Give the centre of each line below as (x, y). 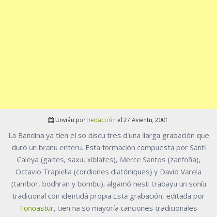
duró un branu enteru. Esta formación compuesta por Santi (108, 147)
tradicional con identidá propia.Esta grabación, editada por (108, 196)
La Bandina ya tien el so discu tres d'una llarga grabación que (108, 135)
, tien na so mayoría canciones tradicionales (125, 208)
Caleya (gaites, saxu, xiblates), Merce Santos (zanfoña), (108, 160)
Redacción (101, 120)
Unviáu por (71, 120)
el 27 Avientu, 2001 (142, 120)
